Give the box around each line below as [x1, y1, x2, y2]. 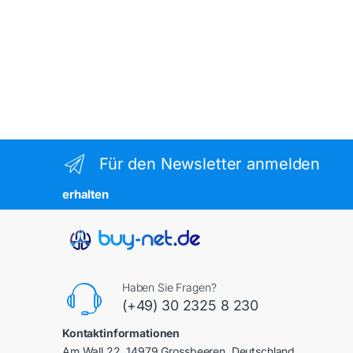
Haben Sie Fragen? [121, 280, 217, 294]
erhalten [62, 186, 109, 202]
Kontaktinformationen [62, 325, 180, 340]
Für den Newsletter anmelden [98, 154, 321, 174]
